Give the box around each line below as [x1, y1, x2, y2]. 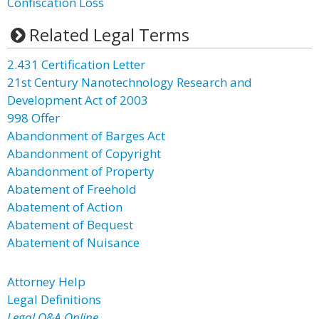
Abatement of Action [7, 199, 122, 215]
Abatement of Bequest [7, 216, 133, 233]
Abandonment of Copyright [7, 145, 161, 162]
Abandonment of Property [7, 163, 155, 179]
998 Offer [7, 110, 60, 126]
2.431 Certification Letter [7, 56, 145, 73]
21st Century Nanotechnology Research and [7, 74, 252, 90]
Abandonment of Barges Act [7, 127, 165, 144]
